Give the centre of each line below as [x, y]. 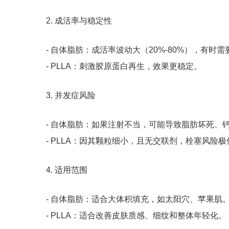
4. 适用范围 [67, 170]
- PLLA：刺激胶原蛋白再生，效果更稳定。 [124, 66]
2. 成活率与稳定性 [79, 21]
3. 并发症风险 [71, 96]
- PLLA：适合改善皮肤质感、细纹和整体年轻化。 [136, 216]
